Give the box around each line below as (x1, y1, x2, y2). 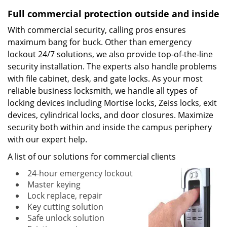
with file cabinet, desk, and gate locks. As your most (8, 73, 203, 84)
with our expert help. (8, 134, 87, 145)
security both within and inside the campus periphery (8, 122, 212, 133)
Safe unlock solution (27, 212, 104, 223)
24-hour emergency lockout (27, 168, 133, 179)
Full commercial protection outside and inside (8, 8, 219, 20)
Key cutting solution (27, 201, 103, 212)
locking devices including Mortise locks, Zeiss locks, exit (8, 97, 217, 108)
